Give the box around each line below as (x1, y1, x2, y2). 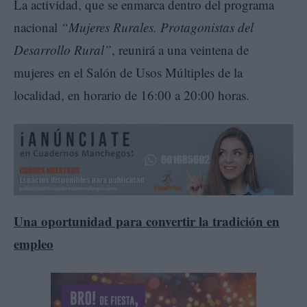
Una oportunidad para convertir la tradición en (14, 211, 280, 230)
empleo (14, 234, 53, 253)
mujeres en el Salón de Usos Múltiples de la (14, 63, 243, 81)
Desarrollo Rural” (14, 40, 112, 58)
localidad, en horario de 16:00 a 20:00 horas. (14, 86, 254, 103)
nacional (14, 18, 61, 36)
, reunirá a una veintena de (112, 40, 249, 58)
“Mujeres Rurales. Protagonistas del (61, 18, 254, 36)
